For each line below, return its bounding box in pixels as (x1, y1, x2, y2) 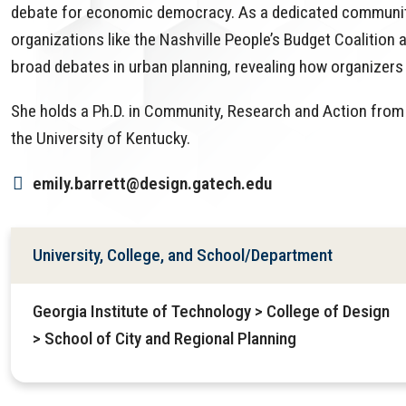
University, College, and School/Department (33, 245, 333, 266)
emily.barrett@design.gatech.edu (33, 173, 272, 195)
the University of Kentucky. (11, 128, 190, 150)
